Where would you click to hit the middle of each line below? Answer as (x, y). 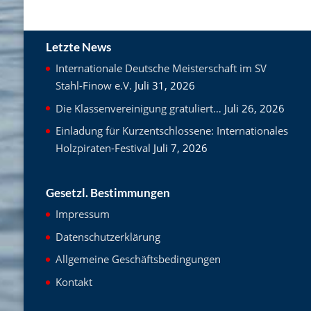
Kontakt (74, 281)
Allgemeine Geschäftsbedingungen (138, 259)
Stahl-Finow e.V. (93, 85)
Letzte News (78, 47)
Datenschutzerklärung (108, 236)
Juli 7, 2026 (180, 148)
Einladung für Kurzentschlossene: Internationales (171, 131)
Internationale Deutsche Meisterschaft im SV (161, 68)
